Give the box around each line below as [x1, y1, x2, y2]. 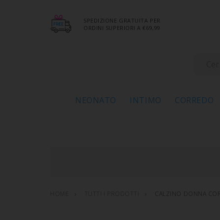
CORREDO [175, 95, 214, 106]
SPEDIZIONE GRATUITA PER [83, 16, 161, 24]
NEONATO [75, 95, 116, 106]
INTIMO [130, 95, 162, 106]
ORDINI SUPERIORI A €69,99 [83, 24, 161, 31]
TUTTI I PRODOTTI [84, 190, 139, 198]
